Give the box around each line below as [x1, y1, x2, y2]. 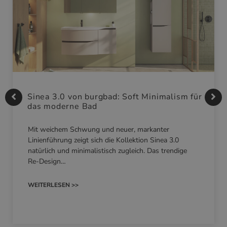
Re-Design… [28, 157, 66, 167]
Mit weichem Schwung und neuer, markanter [28, 125, 169, 135]
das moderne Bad [27, 101, 98, 112]
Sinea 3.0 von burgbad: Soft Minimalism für [27, 91, 202, 103]
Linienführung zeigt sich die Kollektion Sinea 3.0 [28, 135, 179, 145]
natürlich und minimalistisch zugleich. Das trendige [28, 146, 187, 156]
